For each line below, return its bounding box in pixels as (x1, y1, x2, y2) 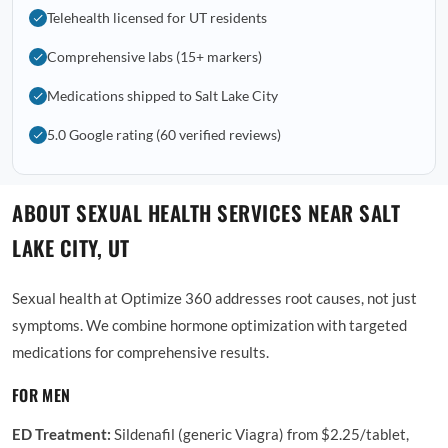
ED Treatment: (12, 425, 111, 443)
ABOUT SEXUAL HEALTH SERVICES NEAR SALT (12, 197, 400, 228)
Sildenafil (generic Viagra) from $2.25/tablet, (111, 425, 409, 443)
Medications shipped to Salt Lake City (47, 87, 278, 104)
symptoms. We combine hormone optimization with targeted (12, 316, 407, 334)
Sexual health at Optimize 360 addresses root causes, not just (12, 289, 417, 307)
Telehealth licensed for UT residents (47, 9, 267, 26)
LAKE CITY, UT (12, 232, 130, 263)
